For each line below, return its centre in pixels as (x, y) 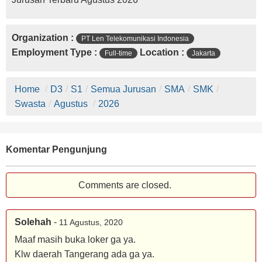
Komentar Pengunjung (56, 149)
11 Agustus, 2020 (91, 223)
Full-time (118, 53)
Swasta (30, 104)
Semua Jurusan (123, 89)
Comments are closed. (125, 185)
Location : (162, 52)
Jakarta (204, 53)
